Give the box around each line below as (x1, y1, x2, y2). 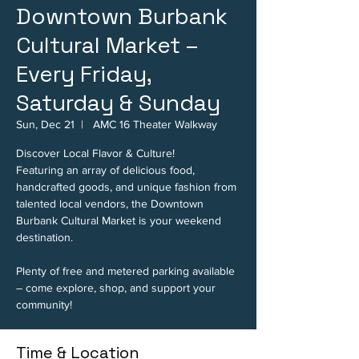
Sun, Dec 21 (16, 118, 75, 131)
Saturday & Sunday (16, 88, 220, 117)
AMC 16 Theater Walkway (90, 118, 217, 131)
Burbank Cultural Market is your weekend (16, 214, 221, 227)
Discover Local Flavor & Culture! (16, 147, 175, 159)
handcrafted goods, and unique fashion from (16, 180, 236, 193)
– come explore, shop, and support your (16, 281, 216, 294)
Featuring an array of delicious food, (16, 163, 195, 176)
